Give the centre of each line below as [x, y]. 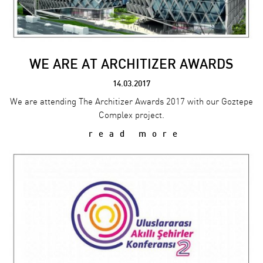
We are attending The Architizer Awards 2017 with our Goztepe [131, 102]
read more [131, 134]
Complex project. [131, 116]
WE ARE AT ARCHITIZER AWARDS [131, 64]
